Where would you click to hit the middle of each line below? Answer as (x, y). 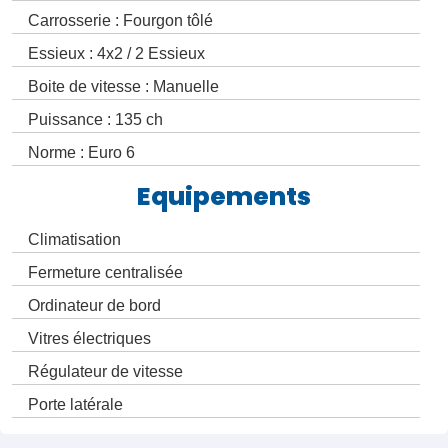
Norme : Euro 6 (81, 153)
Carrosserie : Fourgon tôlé (120, 21)
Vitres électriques (89, 339)
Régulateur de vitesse (105, 372)
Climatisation (74, 240)
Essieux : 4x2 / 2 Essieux (116, 54)
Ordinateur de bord (94, 306)
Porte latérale (75, 405)
